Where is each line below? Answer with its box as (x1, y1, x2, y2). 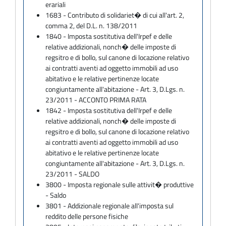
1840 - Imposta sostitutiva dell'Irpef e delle (45, 30, 173, 41)
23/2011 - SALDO (45, 168, 100, 179)
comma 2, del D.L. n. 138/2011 (45, 20, 138, 31)
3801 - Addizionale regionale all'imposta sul (45, 200, 174, 211)
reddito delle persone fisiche (45, 210, 129, 221)
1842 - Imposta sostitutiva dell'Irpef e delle (45, 104, 173, 116)
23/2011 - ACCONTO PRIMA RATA (45, 94, 147, 105)
